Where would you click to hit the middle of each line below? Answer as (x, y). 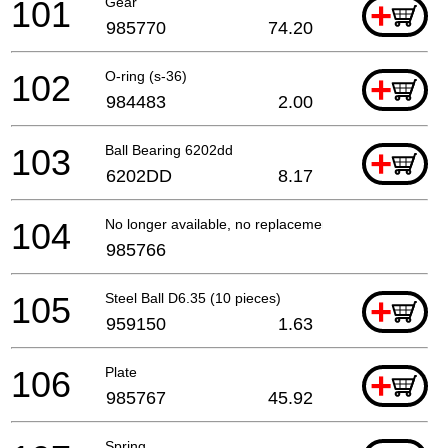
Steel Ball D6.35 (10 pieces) (193, 297)
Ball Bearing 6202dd (169, 149)
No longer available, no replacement (219, 223)
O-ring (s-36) (146, 75)
